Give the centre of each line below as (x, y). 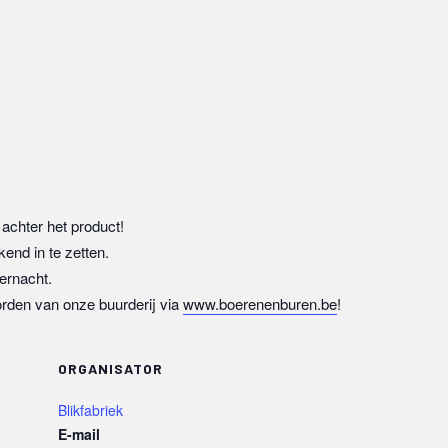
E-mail (79, 434)
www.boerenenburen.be (260, 303)
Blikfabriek (90, 410)
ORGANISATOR (110, 368)
